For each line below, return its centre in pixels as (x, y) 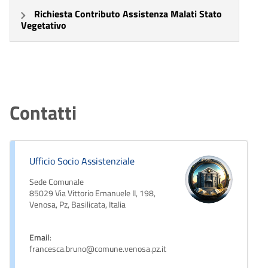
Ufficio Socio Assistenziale (82, 161)
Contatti (43, 113)
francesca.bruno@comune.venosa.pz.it (98, 249)
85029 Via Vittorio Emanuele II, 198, (92, 194)
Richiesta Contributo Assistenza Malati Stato (128, 14)
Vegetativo (44, 25)
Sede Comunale (57, 182)
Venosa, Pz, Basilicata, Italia (77, 205)
